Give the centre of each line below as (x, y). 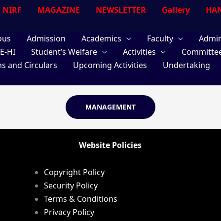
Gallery (176, 10)
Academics (101, 38)
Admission (46, 38)
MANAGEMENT (110, 107)
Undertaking (186, 65)
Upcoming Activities (110, 65)
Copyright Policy (74, 172)
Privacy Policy (69, 212)
